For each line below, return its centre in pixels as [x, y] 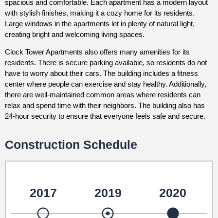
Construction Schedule [71, 144]
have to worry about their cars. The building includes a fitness [101, 73]
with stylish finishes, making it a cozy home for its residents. [100, 13]
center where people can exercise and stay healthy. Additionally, [106, 84]
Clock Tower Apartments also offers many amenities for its [97, 52]
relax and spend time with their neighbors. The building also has [105, 106]
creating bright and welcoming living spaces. [75, 34]
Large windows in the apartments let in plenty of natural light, [100, 23]
